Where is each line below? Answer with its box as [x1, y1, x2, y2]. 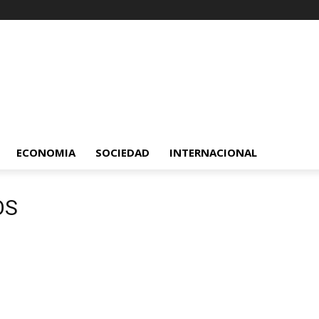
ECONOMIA [16, 145, 75, 159]
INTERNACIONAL [169, 145, 257, 159]
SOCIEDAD [95, 145, 150, 159]
